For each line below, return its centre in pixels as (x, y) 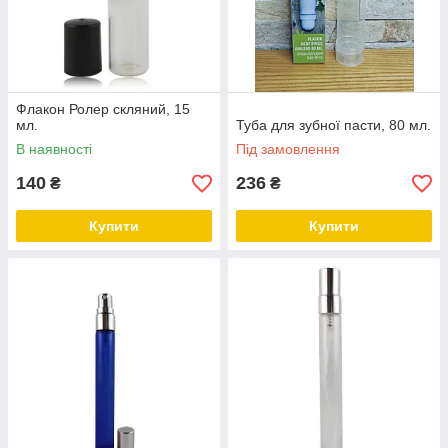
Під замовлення (288, 149)
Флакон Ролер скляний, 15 (103, 109)
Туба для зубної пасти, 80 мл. (333, 125)
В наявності (54, 149)
